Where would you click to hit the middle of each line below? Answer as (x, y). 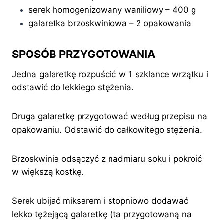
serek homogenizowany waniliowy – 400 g (112, 10)
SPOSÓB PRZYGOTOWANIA (83, 54)
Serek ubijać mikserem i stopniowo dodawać (100, 201)
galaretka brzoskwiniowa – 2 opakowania (110, 23)
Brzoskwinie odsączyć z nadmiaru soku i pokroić (107, 158)
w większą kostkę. (48, 172)
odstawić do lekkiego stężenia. (73, 87)
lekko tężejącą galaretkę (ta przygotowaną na (102, 214)
